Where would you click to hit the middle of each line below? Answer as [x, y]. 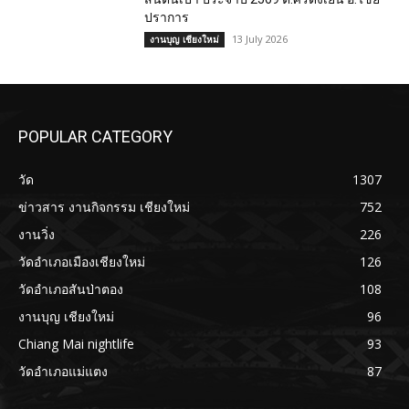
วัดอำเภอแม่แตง [63, 371]
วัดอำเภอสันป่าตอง [71, 288]
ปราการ [167, 17]
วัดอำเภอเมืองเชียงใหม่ [82, 261]
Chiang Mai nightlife [76, 343]
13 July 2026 [260, 38]
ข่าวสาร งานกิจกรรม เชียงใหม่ [104, 206]
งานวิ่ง [37, 234]
